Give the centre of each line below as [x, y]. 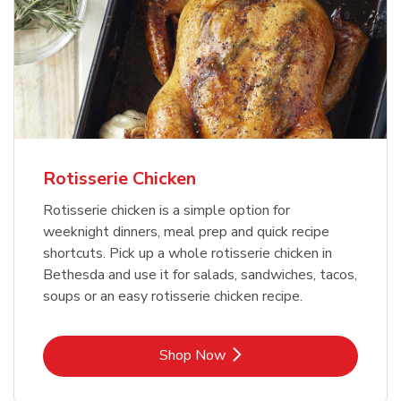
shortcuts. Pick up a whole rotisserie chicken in [188, 254]
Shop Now [192, 356]
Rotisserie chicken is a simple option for [166, 211]
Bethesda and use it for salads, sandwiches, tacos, [200, 275]
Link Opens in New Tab [272, 355]
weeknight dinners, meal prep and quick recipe [186, 232]
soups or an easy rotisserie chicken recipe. [173, 297]
